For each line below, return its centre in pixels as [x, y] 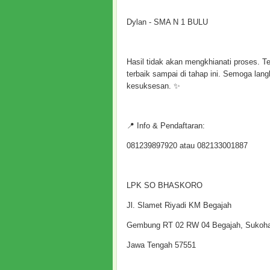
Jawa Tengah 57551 [161, 245]
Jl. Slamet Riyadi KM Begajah [179, 205]
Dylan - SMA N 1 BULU [167, 22]
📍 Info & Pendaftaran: [166, 126]
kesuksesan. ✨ [153, 86]
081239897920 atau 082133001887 [187, 146]
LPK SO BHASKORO [165, 185]
